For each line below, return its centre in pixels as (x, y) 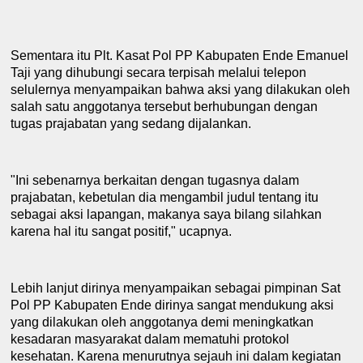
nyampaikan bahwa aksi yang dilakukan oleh (221, 89)
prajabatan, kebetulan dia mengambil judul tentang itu (165, 197)
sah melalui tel (236, 72)
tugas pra (38, 123)
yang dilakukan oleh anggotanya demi (120, 322)
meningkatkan (273, 322)
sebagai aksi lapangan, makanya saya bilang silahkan (167, 214)
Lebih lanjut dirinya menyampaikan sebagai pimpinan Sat (176, 288)
